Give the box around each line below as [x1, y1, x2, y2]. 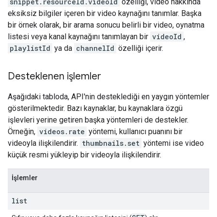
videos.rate [39, 127, 85, 136]
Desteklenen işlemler [8, 70, 101, 82]
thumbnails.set [82, 139, 139, 148]
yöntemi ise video [141, 139, 204, 148]
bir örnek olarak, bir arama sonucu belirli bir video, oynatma [8, 20, 204, 30]
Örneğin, [8, 127, 37, 136]
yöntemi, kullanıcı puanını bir [87, 127, 183, 136]
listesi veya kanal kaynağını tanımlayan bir [8, 32, 150, 41]
